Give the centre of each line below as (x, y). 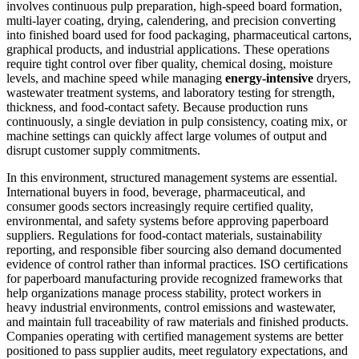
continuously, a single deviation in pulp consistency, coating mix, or (177, 122)
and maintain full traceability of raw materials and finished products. (177, 322)
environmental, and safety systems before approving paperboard (167, 221)
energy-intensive (269, 79)
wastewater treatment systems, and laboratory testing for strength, (171, 93)
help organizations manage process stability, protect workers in (164, 293)
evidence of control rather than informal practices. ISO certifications (177, 264)
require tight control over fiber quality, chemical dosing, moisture (169, 64)
